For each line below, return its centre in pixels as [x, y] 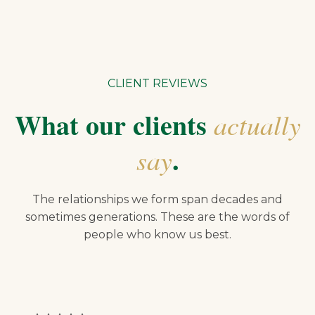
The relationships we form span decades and [157, 199]
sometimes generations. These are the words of [157, 217]
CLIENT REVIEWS [157, 83]
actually [257, 124]
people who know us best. [157, 234]
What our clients [114, 124]
